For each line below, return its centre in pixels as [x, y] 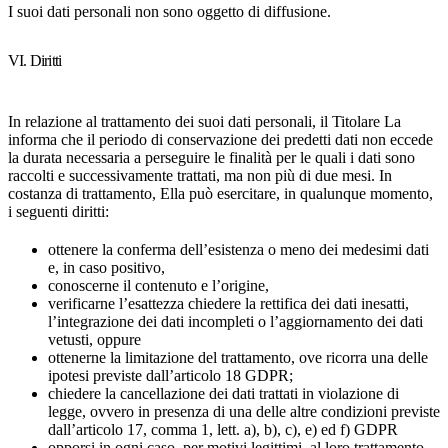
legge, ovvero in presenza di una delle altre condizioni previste [244, 411]
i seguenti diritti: [58, 211]
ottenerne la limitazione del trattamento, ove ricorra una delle [238, 357]
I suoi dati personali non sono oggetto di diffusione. [169, 11]
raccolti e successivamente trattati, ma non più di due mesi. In [200, 175]
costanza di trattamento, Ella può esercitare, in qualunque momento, [220, 193]
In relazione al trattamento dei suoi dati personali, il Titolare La [204, 121]
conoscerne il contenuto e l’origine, [158, 285]
